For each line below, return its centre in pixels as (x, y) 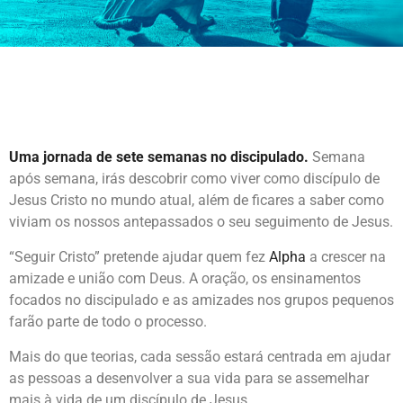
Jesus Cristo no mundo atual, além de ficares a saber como (197, 200)
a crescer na (346, 257)
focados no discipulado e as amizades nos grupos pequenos (201, 300)
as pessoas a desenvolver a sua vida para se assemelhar (189, 378)
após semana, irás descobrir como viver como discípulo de (194, 179)
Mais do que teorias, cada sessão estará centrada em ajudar (200, 357)
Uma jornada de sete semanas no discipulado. (159, 157)
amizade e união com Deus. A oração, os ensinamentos (185, 278)
